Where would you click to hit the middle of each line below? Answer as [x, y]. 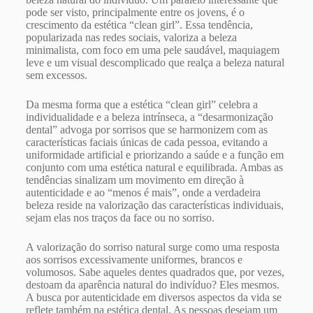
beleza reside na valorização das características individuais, [154, 205]
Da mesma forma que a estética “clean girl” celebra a [141, 105]
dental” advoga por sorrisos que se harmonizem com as [146, 130]
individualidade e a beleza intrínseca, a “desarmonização [149, 117]
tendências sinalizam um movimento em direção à [134, 180]
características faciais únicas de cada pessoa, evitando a [146, 143]
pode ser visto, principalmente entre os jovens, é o [135, 13]
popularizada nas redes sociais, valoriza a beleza [131, 38]
